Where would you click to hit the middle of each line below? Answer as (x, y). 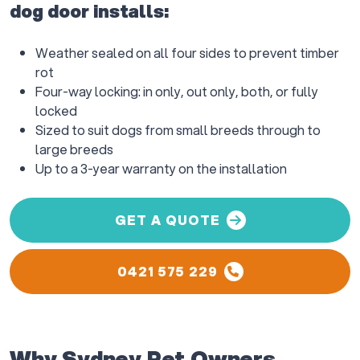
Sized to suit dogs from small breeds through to (178, 130)
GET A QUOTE (167, 220)
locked (56, 110)
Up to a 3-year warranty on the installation (161, 168)
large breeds (74, 149)
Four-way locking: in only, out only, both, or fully (177, 91)
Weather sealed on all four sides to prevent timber (187, 53)
